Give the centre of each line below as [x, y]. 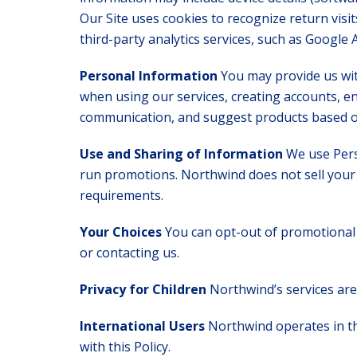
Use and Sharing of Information [183, 154]
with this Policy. [125, 347]
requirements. [122, 195]
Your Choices [122, 232]
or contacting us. [129, 253]
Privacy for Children [145, 289]
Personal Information [150, 76]
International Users [144, 326]
